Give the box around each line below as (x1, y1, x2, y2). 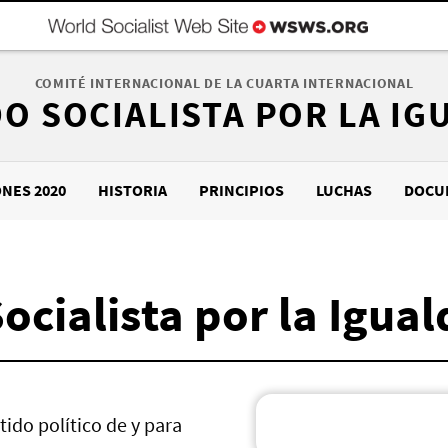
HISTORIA (98, 180, 167, 200)
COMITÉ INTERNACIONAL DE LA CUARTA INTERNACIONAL (34, 74, 414, 92)
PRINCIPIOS (199, 180, 284, 200)
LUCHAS (316, 180, 372, 200)
